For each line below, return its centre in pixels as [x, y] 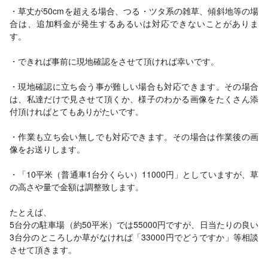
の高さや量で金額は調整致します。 [77, 187]
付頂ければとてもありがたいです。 [77, 111]
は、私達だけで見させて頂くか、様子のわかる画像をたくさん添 [134, 99]
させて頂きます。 [43, 249]
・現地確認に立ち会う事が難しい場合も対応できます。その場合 [134, 86]
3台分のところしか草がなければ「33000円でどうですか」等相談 [134, 237]
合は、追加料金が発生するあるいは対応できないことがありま [134, 23]
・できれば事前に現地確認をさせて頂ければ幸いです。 [114, 61]
